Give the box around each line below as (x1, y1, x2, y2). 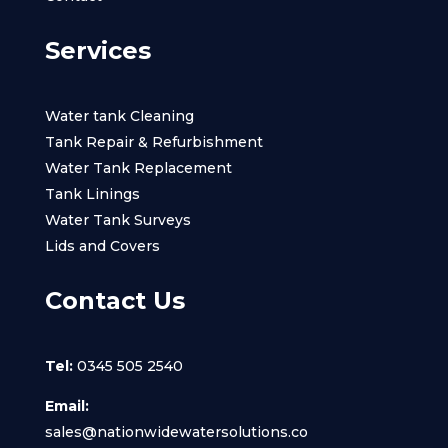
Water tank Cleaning (44, 106, 194, 125)
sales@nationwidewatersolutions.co (44, 422, 308, 441)
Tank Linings (44, 184, 140, 203)
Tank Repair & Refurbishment (44, 132, 263, 151)
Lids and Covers (44, 236, 160, 255)
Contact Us (44, 285, 185, 315)
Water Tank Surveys (44, 210, 191, 229)
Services (44, 35, 151, 65)
